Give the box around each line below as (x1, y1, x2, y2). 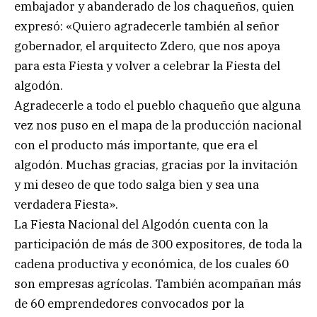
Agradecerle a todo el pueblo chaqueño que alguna (14, 97, 301, 113)
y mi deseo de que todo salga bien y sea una (14, 176, 259, 192)
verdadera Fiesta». (14, 196, 118, 212)
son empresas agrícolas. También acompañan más (14, 275, 301, 292)
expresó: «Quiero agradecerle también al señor (14, 18, 279, 34)
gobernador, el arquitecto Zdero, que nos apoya (14, 38, 280, 54)
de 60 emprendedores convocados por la (14, 295, 244, 311)
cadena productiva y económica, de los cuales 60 (14, 255, 289, 272)
